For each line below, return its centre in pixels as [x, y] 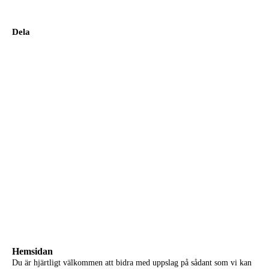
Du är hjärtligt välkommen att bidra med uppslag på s [103, 262]
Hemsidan [32, 251]
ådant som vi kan [223, 262]
